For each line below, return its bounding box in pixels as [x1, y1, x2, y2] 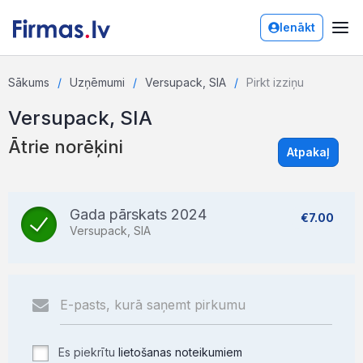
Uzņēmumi [70, 75, 125, 89]
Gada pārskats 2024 [70, 206, 207, 223]
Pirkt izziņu [246, 75, 304, 89]
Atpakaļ [287, 145, 330, 159]
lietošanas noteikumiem [118, 345, 242, 359]
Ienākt [280, 20, 315, 34]
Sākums [8, 75, 49, 89]
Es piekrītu [55, 345, 118, 359]
